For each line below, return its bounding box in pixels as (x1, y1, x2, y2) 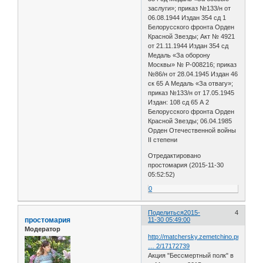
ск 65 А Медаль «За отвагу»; (148, 79, 234, 87)
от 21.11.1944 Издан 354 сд (148, 42, 229, 49)
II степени (148, 136, 178, 143)
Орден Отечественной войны (148, 126, 237, 134)
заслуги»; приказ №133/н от (148, 4, 231, 12)
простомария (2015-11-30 (148, 161, 224, 168)
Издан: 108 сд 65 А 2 (148, 98, 210, 106)
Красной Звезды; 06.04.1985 (148, 117, 232, 124)
